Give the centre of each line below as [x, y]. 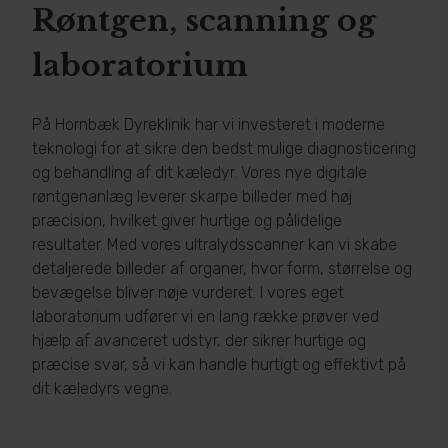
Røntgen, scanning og [204, 20]
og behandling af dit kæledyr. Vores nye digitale [199, 172]
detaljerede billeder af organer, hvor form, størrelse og [222, 268]
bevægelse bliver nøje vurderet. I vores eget [188, 292]
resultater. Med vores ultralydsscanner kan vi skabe [214, 244]
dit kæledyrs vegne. [102, 388]
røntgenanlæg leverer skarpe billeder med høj [192, 196]
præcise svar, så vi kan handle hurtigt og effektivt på [219, 364]
